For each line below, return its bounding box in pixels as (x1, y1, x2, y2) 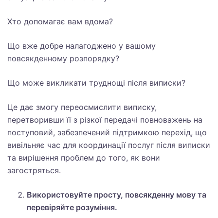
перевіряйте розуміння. (27, 202, 117, 212)
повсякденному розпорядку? (7, 54, 119, 63)
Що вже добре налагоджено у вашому (7, 41, 156, 51)
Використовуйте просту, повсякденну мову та (27, 190, 206, 200)
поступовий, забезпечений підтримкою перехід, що (7, 127, 207, 137)
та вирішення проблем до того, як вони (7, 153, 160, 163)
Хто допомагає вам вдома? (7, 17, 113, 26)
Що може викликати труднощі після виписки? (7, 78, 188, 88)
